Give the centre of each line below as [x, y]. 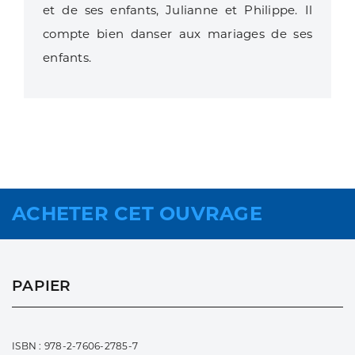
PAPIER [42, 286]
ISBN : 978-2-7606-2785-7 [75, 346]
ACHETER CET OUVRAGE [137, 214]
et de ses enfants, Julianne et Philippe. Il [177, 10]
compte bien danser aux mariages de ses [177, 34]
